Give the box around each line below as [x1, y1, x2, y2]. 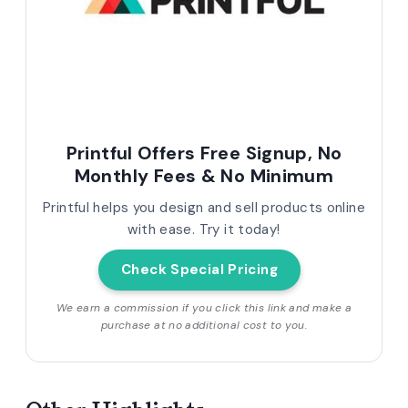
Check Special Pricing [121, 260, 278, 279]
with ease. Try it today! [127, 219, 280, 239]
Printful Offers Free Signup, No [66, 140, 342, 165]
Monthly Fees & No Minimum [74, 163, 334, 188]
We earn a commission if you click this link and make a [56, 300, 352, 315]
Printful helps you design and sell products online [42, 198, 365, 217]
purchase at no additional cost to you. [100, 317, 308, 332]
